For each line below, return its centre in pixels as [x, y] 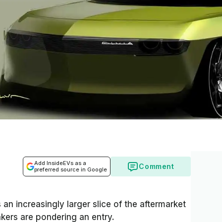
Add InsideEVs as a [60, 163]
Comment [157, 166]
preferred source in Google [71, 169]
